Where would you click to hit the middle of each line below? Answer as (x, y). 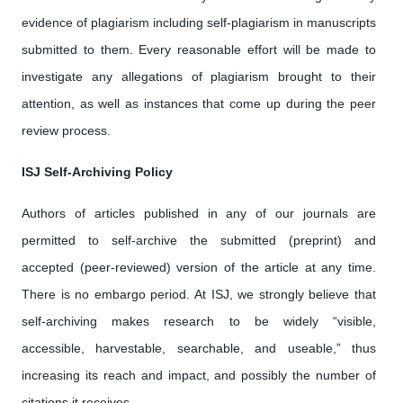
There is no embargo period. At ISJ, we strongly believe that (199, 294)
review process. (68, 130)
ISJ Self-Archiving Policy (97, 172)
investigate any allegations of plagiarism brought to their (199, 76)
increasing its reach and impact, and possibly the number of (199, 375)
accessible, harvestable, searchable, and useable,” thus (199, 348)
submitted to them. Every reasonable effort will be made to (199, 49)
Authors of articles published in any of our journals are (199, 213)
